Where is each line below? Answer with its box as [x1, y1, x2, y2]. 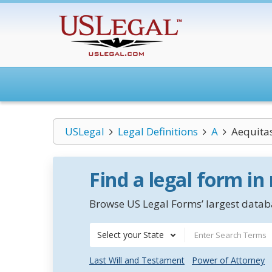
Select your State [97, 229, 164, 240]
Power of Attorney [192, 254, 265, 266]
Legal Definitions [117, 124, 198, 138]
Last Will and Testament [89, 254, 185, 266]
